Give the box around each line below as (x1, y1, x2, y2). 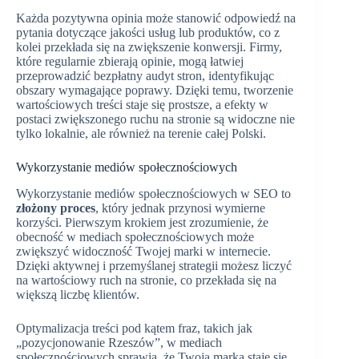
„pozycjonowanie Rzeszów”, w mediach (16, 335, 222, 349)
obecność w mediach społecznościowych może (16, 229, 254, 244)
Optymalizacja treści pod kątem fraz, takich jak (16, 321, 252, 335)
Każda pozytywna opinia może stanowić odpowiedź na (16, 11, 296, 25)
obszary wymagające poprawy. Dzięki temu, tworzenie (16, 83, 293, 97)
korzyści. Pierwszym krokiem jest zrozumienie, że (16, 215, 268, 229)
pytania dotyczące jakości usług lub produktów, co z (16, 26, 280, 39)
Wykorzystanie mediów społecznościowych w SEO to (16, 186, 291, 200)
